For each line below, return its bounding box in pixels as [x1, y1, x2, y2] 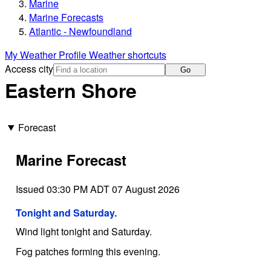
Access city [5, 62, 53, 76]
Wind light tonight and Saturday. [15, 224, 152, 238]
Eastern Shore [5, 76, 137, 105]
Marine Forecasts [29, 10, 103, 25]
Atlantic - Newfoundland [29, 24, 132, 39]
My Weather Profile [5, 48, 89, 62]
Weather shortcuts [89, 48, 166, 62]
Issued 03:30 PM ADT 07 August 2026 [15, 181, 180, 196]
